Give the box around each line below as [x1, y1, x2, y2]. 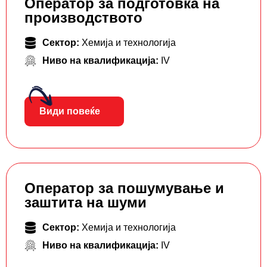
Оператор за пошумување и [24, 180, 224, 197]
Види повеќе [39, 106, 100, 117]
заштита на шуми [24, 194, 147, 211]
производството [24, 10, 142, 26]
